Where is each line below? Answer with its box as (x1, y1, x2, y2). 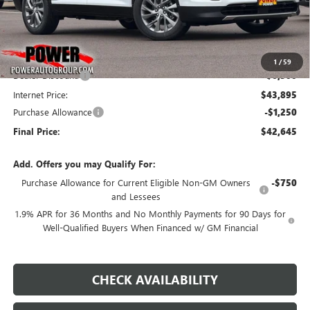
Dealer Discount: (12, 69, 79, 81)
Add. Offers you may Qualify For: (12, 157, 156, 170)
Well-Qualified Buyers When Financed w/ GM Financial (42, 221, 258, 233)
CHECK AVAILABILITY (92, 271, 218, 288)
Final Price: (12, 125, 60, 137)
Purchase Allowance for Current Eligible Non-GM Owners (21, 176, 250, 188)
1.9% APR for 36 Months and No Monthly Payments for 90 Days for (15, 207, 286, 219)
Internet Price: (12, 88, 68, 100)
